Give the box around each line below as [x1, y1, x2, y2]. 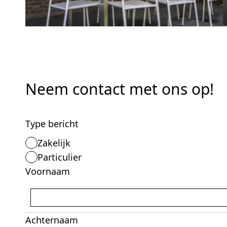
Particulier [37, 150, 82, 163]
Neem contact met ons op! [25, 78, 214, 99]
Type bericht [25, 117, 79, 130]
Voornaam [25, 165, 70, 177]
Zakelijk [37, 136, 70, 149]
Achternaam [25, 213, 78, 226]
